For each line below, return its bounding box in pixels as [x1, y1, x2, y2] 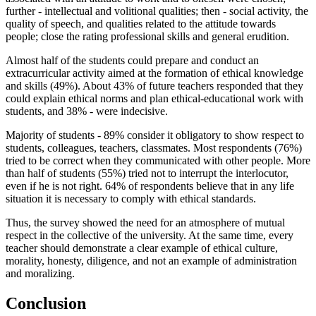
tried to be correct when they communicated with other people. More [6, 154, 310, 167]
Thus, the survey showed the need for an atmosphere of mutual [6, 217, 285, 229]
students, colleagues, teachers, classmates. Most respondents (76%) [6, 142, 302, 154]
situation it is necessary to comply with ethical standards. [6, 193, 256, 205]
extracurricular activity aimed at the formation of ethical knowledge [6, 67, 303, 80]
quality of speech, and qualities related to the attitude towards [6, 18, 276, 30]
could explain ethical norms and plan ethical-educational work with [6, 92, 303, 105]
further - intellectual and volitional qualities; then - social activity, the [6, 5, 308, 18]
